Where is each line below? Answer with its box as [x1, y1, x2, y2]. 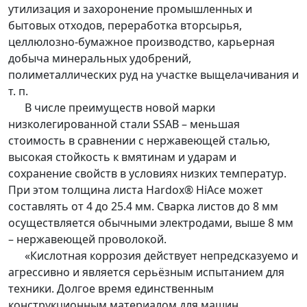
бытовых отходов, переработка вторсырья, [8, 18, 242, 34]
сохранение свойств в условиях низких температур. [8, 166, 286, 182]
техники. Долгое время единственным [8, 281, 214, 297]
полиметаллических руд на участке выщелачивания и [8, 67, 299, 83]
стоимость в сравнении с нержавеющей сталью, [8, 133, 270, 149]
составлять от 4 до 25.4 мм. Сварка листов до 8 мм [8, 199, 278, 214]
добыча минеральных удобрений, [8, 51, 191, 66]
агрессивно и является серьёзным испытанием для [8, 265, 284, 280]
